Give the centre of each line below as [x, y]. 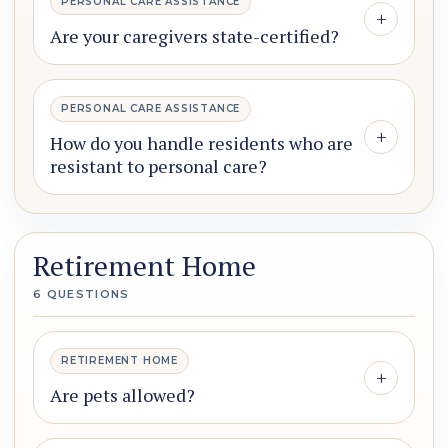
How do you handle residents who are [201, 143]
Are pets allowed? [122, 395]
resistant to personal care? [158, 166]
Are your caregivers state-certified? [194, 36]
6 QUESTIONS [81, 294]
